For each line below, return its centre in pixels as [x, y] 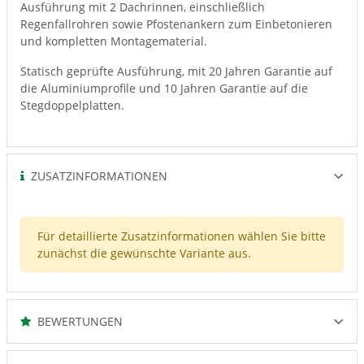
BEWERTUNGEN [77, 321]
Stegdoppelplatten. [72, 105]
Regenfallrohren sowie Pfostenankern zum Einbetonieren [176, 24]
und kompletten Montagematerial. [114, 41]
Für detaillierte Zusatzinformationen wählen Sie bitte [182, 236]
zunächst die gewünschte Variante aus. [144, 253]
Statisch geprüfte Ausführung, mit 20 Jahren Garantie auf [176, 71]
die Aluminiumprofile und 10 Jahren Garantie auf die [164, 88]
